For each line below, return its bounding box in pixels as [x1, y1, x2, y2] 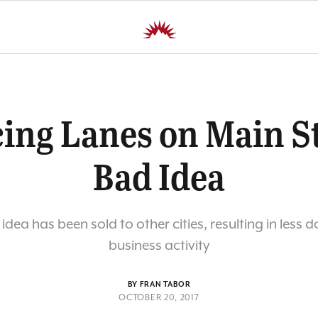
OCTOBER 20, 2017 [119, 292, 199, 303]
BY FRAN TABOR [127, 280, 191, 289]
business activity [108, 238, 210, 254]
